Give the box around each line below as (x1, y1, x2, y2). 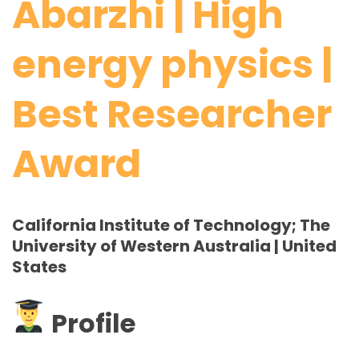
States (12, 256, 67, 279)
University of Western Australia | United (12, 235, 337, 258)
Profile (46, 305, 135, 341)
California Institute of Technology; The (12, 214, 330, 237)
